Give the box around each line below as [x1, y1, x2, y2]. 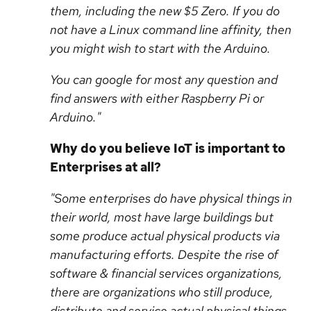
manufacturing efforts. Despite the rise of [50, 246, 278, 262]
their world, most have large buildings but [50, 209, 274, 225]
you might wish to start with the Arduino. [50, 40, 271, 56]
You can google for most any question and [50, 72, 278, 87]
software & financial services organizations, [50, 265, 283, 281]
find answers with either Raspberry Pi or [50, 90, 264, 106]
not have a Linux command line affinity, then [50, 22, 292, 37]
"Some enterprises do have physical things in [50, 190, 292, 206]
